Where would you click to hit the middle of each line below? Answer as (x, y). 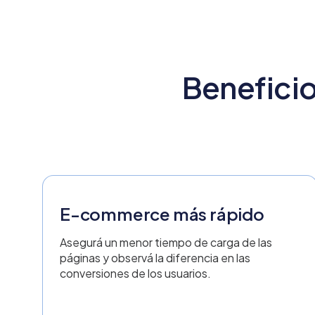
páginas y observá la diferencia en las (155, 258)
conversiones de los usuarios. (135, 273)
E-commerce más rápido (162, 214)
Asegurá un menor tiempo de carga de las (166, 242)
